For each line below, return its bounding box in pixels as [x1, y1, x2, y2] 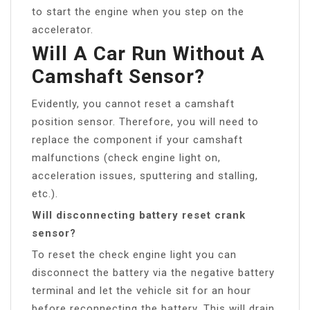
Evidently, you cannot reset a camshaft [32, 97, 235, 110]
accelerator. [32, 23, 93, 36]
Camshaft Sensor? [32, 64, 205, 88]
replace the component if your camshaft [32, 133, 243, 146]
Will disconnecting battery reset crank [32, 208, 246, 221]
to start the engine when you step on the [32, 5, 244, 18]
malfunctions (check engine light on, [32, 151, 221, 164]
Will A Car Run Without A [32, 42, 265, 65]
